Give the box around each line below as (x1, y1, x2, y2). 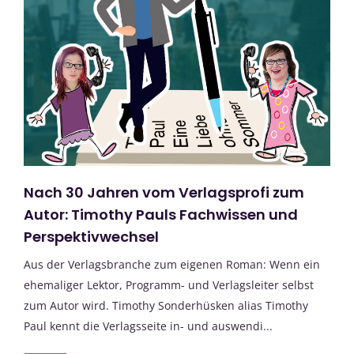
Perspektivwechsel (24, 226, 159, 247)
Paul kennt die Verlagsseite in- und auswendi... (24, 318, 273, 333)
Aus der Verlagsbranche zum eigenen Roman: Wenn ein (24, 256, 320, 272)
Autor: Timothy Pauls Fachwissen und (24, 204, 298, 224)
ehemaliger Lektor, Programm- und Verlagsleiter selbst (24, 277, 314, 292)
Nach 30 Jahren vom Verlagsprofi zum (24, 182, 304, 202)
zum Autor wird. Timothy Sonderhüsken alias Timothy (24, 297, 308, 313)
